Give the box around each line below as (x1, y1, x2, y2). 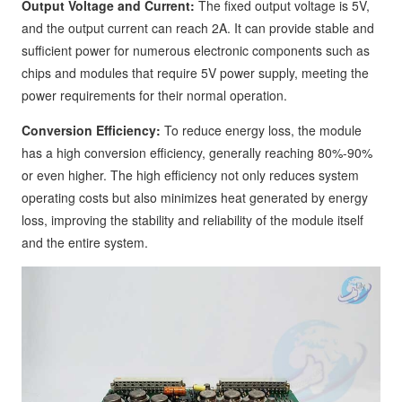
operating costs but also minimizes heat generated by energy (22, 188, 368, 206)
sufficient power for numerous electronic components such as (22, 41, 370, 59)
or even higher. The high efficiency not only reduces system (22, 166, 359, 184)
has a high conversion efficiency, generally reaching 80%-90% (22, 144, 372, 162)
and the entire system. (22, 233, 148, 251)
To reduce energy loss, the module (164, 121, 362, 139)
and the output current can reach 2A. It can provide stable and (22, 19, 374, 37)
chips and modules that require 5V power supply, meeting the (22, 64, 369, 82)
